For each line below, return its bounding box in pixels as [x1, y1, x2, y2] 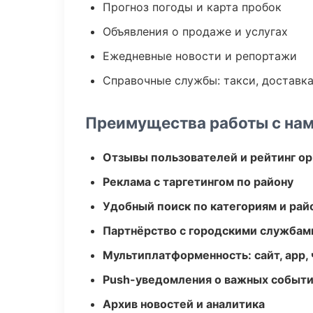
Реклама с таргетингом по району [103, 175, 293, 189]
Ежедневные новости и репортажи [103, 49, 297, 63]
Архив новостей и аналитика [103, 297, 265, 311]
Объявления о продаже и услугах [103, 24, 288, 38]
